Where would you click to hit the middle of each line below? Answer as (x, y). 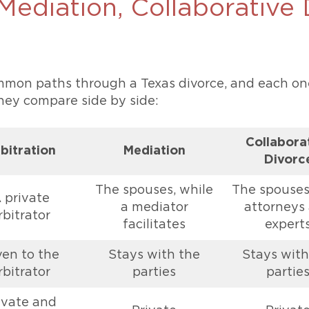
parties (154, 272)
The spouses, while (154, 190)
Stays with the (154, 255)
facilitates (154, 225)
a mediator (154, 208)
